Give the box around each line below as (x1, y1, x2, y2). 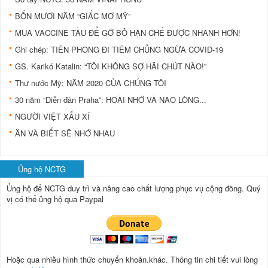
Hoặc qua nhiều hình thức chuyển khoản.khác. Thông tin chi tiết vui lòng (7, 253, 258, 265)
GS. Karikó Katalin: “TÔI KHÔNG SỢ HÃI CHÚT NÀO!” (15, 60, 206, 72)
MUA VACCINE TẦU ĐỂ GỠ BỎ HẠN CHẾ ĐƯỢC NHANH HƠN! (15, 26, 240, 38)
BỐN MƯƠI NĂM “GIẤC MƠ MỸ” (15, 10, 130, 22)
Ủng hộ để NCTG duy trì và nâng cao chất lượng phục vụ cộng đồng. (7, 182, 246, 194)
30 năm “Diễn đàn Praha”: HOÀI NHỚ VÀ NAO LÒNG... (15, 93, 206, 105)
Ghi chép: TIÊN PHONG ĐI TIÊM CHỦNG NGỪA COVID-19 (15, 43, 223, 55)
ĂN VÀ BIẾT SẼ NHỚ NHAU (15, 127, 115, 139)
